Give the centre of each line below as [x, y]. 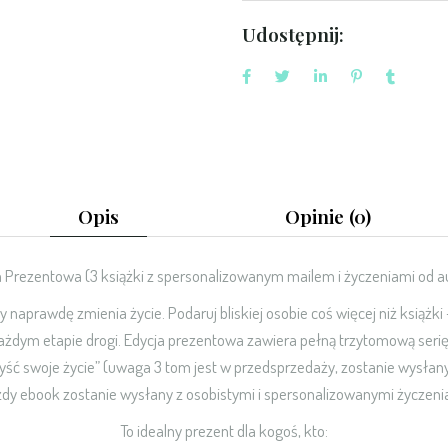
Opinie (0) [327, 216]
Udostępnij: [293, 34]
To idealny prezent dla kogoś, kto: [224, 430]
